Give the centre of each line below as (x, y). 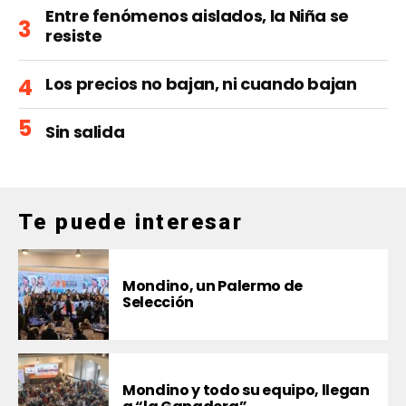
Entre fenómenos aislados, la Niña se (198, 16)
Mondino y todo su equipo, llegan (246, 391)
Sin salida (85, 132)
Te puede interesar (131, 222)
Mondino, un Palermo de (213, 286)
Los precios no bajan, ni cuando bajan (201, 84)
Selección (159, 303)
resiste (74, 36)
